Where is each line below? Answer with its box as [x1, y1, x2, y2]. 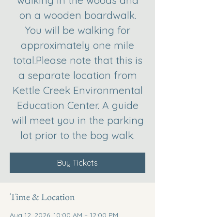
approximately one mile [21, 39, 134, 51]
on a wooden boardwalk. [19, 9, 136, 21]
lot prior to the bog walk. [20, 129, 135, 141]
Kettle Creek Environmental [12, 84, 143, 96]
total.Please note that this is [13, 54, 142, 66]
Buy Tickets [57, 158, 98, 168]
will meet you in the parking [11, 114, 144, 126]
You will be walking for [25, 24, 130, 36]
